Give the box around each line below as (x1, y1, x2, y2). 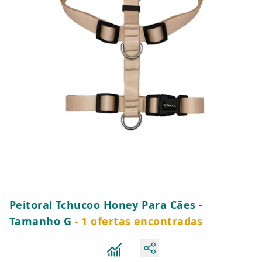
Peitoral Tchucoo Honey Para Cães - (9, 198, 203, 212)
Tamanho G (9, 214, 72, 228)
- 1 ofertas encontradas (71, 214, 203, 228)
